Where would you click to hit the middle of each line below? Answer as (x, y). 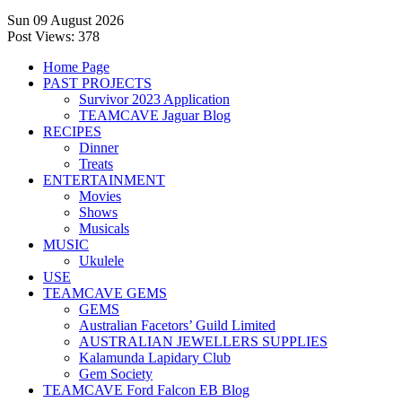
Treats (96, 164)
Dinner (99, 148)
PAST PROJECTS (97, 83)
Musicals (104, 228)
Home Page (76, 67)
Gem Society (116, 374)
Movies (100, 196)
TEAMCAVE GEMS (105, 293)
